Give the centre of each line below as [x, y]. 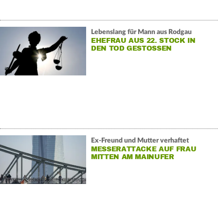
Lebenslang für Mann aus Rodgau [141, 32]
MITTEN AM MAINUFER [132, 157]
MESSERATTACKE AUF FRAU [144, 149]
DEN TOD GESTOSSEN [128, 48]
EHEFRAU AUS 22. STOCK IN [143, 40]
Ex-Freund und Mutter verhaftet [140, 140]
